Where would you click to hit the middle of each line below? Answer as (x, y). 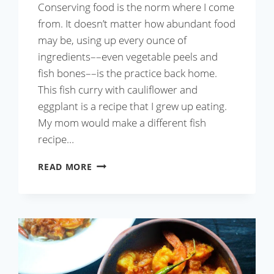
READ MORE (65, 166)
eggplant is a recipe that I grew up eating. (133, 106)
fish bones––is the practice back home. (128, 73)
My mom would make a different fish (122, 122)
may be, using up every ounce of (113, 40)
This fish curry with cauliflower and (118, 89)
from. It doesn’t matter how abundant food (137, 23)
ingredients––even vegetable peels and (128, 56)
